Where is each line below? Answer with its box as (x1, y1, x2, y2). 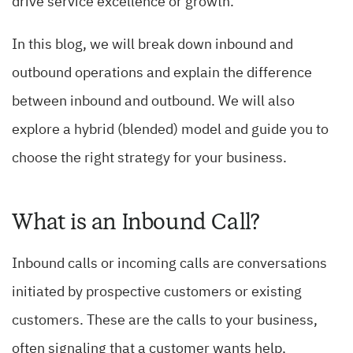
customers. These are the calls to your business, (12, 314, 318, 329)
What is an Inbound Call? (12, 207, 259, 237)
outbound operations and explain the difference (12, 66, 312, 81)
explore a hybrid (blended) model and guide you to (12, 123, 329, 138)
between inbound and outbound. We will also (12, 95, 295, 110)
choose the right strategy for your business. (12, 151, 287, 166)
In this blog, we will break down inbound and (12, 38, 293, 53)
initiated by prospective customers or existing (12, 285, 302, 300)
